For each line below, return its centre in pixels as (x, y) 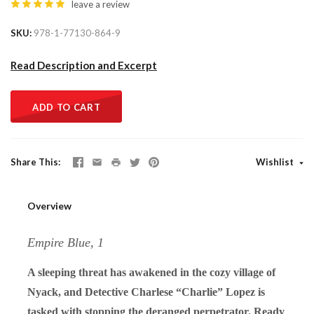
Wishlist (276, 162)
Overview (49, 205)
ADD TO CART (67, 107)
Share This (34, 162)
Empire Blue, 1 (66, 242)
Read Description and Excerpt (84, 65)
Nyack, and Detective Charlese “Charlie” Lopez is (146, 292)
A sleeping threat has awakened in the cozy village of (151, 272)
